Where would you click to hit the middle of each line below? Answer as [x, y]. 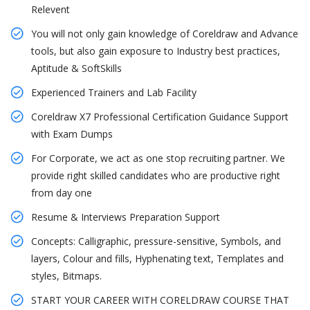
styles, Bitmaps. [66, 276]
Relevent [51, 10]
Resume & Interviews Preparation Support [126, 217]
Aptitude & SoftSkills [76, 69]
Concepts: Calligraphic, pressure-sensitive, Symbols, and [156, 241]
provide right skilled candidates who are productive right [156, 176]
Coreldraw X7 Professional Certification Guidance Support [160, 117]
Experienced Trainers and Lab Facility [114, 93]
